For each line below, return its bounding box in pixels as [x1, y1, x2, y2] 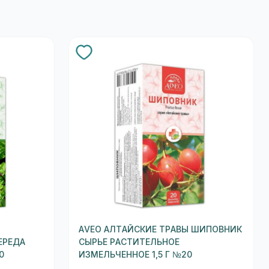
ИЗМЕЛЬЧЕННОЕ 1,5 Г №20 [78, 249, 192, 259]
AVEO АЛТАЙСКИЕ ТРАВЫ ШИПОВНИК [78, 224, 242, 234]
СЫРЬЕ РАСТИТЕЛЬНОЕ [78, 237, 180, 247]
